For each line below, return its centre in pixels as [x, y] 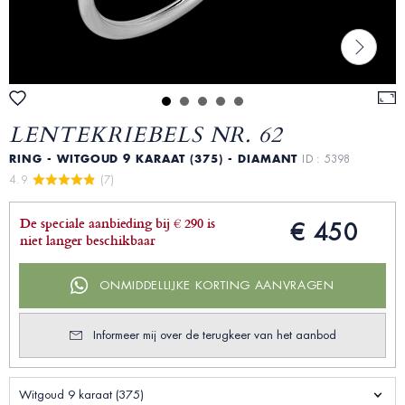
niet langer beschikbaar [88, 240]
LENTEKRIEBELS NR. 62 [146, 134]
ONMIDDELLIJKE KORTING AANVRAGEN [217, 286]
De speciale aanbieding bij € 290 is [118, 223]
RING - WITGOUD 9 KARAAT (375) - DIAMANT [156, 159]
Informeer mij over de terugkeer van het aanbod [214, 335]
